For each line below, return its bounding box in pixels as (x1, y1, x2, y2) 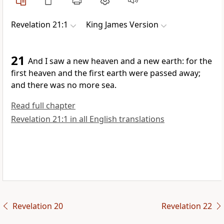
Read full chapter (11, 100, 75, 111)
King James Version (86, 19, 158, 30)
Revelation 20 (12, 200, 63, 212)
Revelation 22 (161, 200, 212, 212)
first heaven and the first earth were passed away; (11, 67, 200, 79)
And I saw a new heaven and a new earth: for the (28, 55, 212, 67)
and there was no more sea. (11, 79, 116, 91)
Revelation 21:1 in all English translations (11, 113, 164, 125)
